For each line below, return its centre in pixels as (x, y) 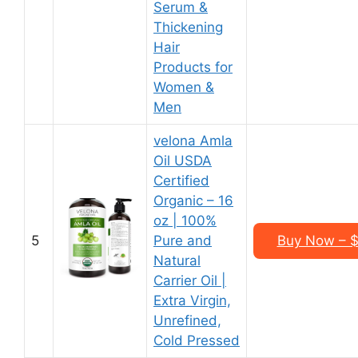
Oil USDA (183, 161)
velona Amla (193, 141)
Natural (177, 261)
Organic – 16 (193, 201)
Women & (184, 87)
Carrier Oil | (190, 280)
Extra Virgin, (192, 300)
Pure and (183, 241)
